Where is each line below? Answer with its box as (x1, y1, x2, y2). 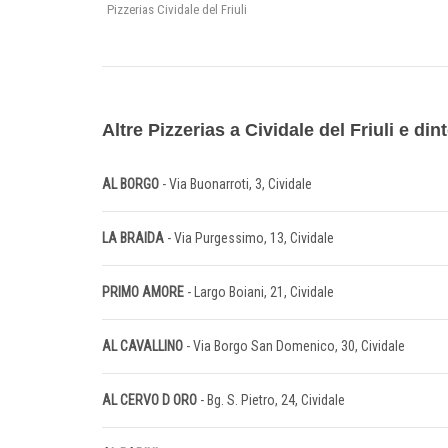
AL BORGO (102, 176, 162, 193)
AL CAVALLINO (102, 338, 183, 355)
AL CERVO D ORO (102, 392, 200, 409)
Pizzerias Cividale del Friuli (107, 2, 247, 18)
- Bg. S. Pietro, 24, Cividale (200, 392, 345, 409)
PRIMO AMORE (102, 284, 184, 301)
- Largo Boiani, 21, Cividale (184, 284, 334, 301)
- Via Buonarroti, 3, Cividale (162, 176, 312, 193)
